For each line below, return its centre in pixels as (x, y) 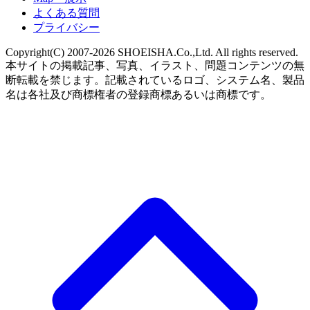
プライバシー (66, 27)
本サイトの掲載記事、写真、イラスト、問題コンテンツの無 (155, 65)
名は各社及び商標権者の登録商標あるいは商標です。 (138, 94)
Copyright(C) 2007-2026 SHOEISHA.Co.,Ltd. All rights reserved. (152, 52)
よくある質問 (66, 12)
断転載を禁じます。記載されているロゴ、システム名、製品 (155, 80)
